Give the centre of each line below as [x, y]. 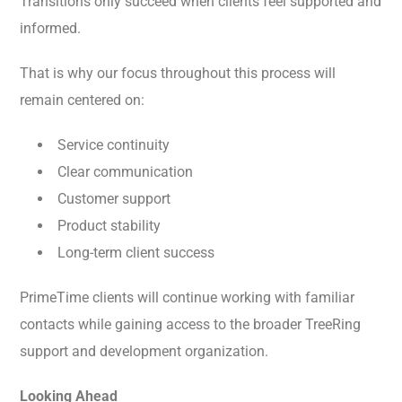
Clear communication [125, 172]
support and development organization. [144, 352]
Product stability [109, 226]
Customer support [114, 199]
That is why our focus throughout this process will [178, 74]
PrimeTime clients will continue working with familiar [187, 298]
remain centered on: [82, 100]
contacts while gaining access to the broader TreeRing [190, 325]
